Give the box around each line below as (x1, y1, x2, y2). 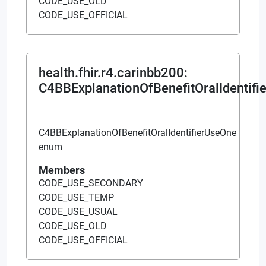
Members (39, 163, 85, 176)
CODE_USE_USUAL (39, 205, 118, 217)
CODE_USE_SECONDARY (39, 177, 143, 189)
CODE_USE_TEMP (39, 191, 114, 203)
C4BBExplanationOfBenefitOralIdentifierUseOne (39, 126, 236, 138)
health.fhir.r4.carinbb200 (39, 65, 184, 80)
